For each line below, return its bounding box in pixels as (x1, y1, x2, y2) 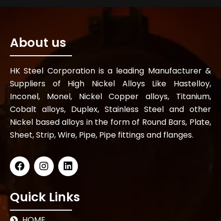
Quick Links (10, 188, 80, 206)
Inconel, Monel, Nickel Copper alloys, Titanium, (10, 90, 211, 102)
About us (10, 34, 66, 52)
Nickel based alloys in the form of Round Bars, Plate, (10, 116, 211, 128)
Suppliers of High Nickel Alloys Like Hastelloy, (10, 77, 211, 89)
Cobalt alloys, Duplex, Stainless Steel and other (10, 103, 211, 115)
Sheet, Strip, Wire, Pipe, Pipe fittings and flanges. (10, 129, 193, 141)
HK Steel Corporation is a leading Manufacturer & (10, 65, 211, 76)
